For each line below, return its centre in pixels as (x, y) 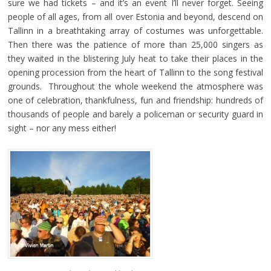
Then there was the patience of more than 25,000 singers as (135, 44)
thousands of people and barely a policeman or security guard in (135, 114)
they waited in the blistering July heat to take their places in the (135, 58)
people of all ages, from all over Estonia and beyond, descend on (135, 16)
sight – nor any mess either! (62, 128)
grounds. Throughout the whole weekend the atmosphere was (135, 86)
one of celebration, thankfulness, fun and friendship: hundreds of (135, 100)
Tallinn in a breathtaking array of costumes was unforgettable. (135, 30)
